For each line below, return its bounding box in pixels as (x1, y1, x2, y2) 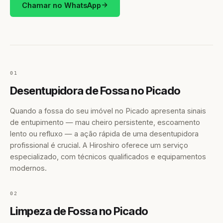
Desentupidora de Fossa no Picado (10, 84, 181, 97)
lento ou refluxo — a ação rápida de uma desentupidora (10, 129, 199, 138)
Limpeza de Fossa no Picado (10, 205, 148, 218)
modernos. (10, 164, 47, 172)
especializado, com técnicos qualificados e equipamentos (10, 152, 206, 161)
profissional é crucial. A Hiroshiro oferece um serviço (10, 141, 188, 149)
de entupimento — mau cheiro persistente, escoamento (10, 118, 200, 126)
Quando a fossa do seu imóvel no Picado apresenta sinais (10, 107, 206, 115)
